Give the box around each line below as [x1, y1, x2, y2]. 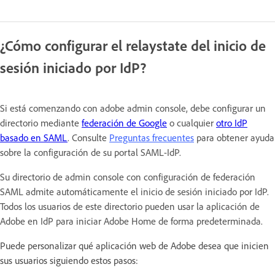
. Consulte [68, 131, 109, 144]
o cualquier [167, 117, 216, 129]
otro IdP [216, 117, 247, 129]
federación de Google [82, 117, 167, 129]
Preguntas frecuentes [109, 131, 194, 144]
